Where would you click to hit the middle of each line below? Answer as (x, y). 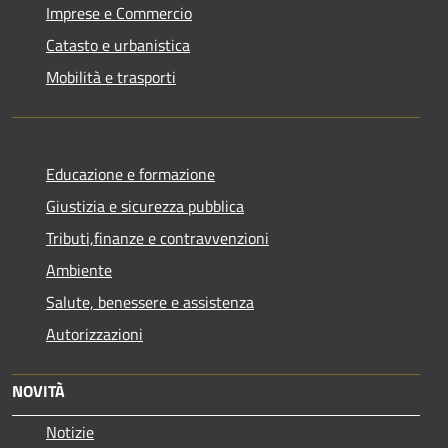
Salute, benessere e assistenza (150, 301)
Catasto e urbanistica (118, 44)
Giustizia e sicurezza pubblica (145, 205)
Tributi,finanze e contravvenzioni (157, 237)
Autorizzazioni (94, 333)
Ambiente (79, 269)
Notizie (70, 431)
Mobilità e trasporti (111, 76)
